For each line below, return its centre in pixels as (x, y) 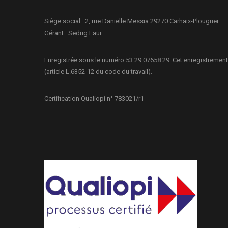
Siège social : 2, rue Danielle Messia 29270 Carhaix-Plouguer (132, 21)
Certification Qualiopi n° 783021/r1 (94, 98)
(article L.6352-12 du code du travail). (98, 72)
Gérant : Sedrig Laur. (74, 33)
